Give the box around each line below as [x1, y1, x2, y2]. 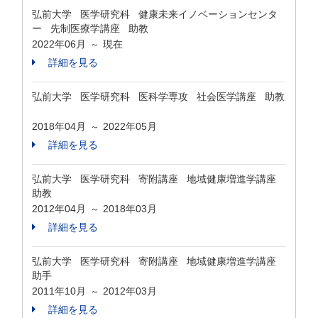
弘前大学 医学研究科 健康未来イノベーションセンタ [32, 9, 278, 20]
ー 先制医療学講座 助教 [32, 23, 154, 34]
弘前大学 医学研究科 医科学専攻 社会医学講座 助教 [32, 91, 285, 102]
